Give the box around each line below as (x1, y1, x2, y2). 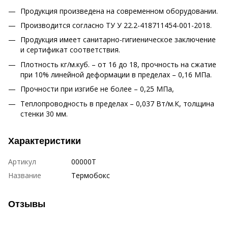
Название (8, 170, 41, 180)
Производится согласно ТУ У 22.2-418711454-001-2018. (20, 20, 212, 30)
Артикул (8, 156, 36, 166)
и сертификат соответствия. (20, 45, 120, 55)
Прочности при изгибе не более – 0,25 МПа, (20, 84, 174, 94)
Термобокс (71, 170, 110, 180)
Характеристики (8, 135, 81, 146)
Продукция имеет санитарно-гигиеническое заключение (20, 35, 216, 45)
